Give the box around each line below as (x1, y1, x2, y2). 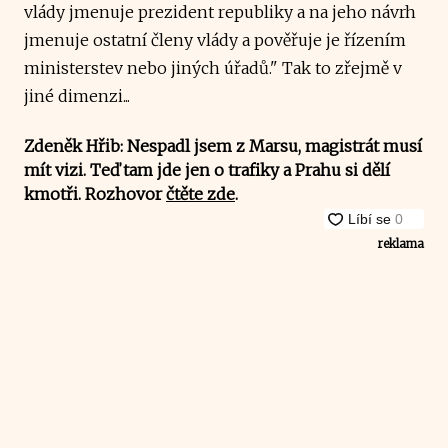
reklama (377, 235, 424, 251)
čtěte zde (166, 183, 235, 204)
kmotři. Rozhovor (24, 183, 166, 204)
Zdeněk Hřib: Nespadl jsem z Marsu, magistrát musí (24, 135, 422, 156)
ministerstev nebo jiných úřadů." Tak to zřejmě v (24, 57, 402, 78)
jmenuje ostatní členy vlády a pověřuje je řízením (24, 29, 406, 50)
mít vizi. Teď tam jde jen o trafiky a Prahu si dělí (24, 159, 390, 180)
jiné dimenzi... (24, 85, 130, 106)
